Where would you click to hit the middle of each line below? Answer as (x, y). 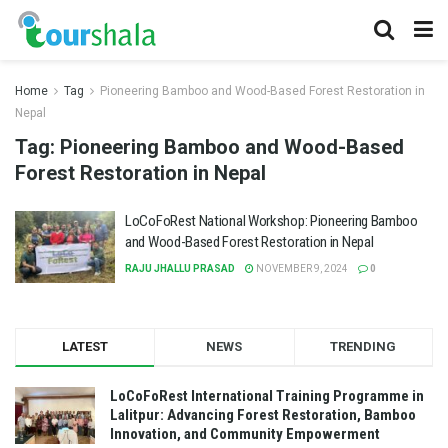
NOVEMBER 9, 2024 (301, 268)
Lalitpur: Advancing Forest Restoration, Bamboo (263, 414)
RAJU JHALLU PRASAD (180, 268)
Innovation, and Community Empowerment (245, 433)
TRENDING (363, 346)
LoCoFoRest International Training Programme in (267, 395)
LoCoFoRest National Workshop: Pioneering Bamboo (271, 221)
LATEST (85, 346)
